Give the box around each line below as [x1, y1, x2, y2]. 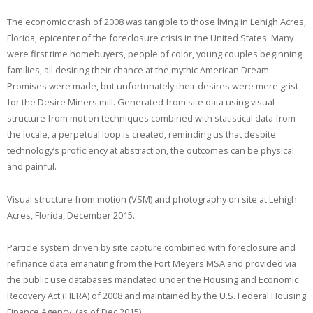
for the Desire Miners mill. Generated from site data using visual [6, 95, 275, 108]
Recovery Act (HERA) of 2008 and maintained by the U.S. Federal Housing [6, 289, 306, 303]
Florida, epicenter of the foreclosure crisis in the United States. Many [6, 31, 293, 44]
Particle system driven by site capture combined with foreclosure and [6, 241, 296, 254]
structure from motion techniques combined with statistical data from [6, 111, 296, 124]
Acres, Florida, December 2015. [6, 208, 135, 221]
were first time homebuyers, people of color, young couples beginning [6, 47, 302, 60]
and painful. [6, 159, 57, 173]
